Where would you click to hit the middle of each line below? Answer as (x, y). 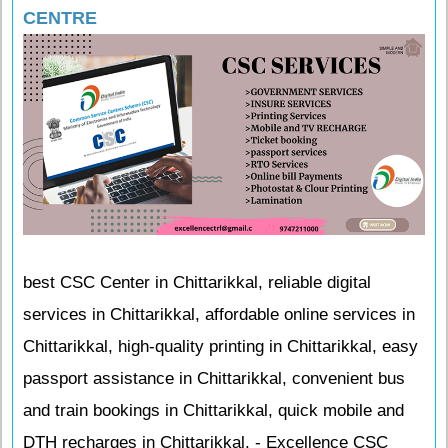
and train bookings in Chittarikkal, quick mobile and (213, 410)
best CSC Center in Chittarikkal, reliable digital (197, 282)
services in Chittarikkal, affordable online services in (219, 314)
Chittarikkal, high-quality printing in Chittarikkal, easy (220, 346)
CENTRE (60, 18)
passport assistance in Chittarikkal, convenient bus (214, 378)
